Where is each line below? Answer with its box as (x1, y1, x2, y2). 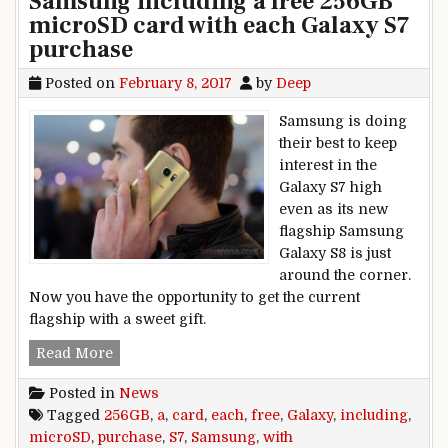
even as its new (279, 200, 388, 217)
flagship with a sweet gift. (29, 310, 206, 327)
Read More (36, 344, 113, 361)
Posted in (45, 384, 119, 401)
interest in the (279, 156, 377, 173)
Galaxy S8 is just (279, 244, 391, 261)
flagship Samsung (279, 222, 404, 239)
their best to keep (279, 134, 397, 151)
